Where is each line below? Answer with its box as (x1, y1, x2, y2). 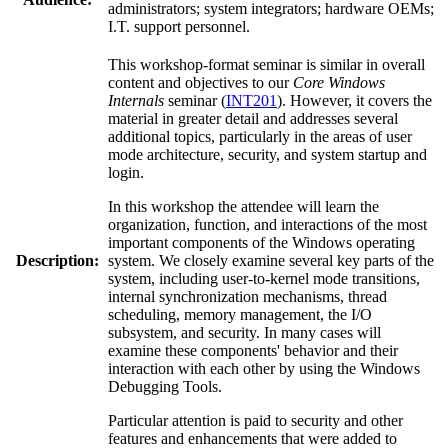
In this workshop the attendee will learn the (108, 197, 379, 215)
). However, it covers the (277, 91, 432, 109)
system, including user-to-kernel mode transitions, (108, 269, 420, 287)
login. (108, 163, 144, 181)
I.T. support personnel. (108, 17, 250, 35)
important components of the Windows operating (108, 233, 415, 251)
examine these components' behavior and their (108, 341, 398, 359)
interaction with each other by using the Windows (108, 359, 420, 377)
